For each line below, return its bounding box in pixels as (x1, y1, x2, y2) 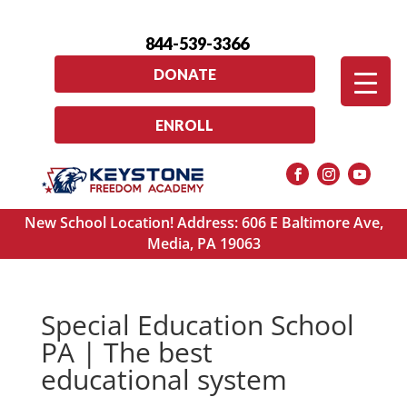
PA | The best (40, 333, 213, 372)
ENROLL (155, 115, 214, 134)
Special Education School (40, 306, 354, 344)
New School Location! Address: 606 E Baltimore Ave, (24, 213, 383, 233)
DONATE (153, 65, 216, 83)
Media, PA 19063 (146, 233, 261, 254)
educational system (40, 361, 287, 399)
